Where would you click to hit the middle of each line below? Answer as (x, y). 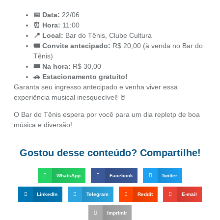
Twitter (170, 175)
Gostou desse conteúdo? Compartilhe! (110, 152)
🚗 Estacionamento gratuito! (81, 76)
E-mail (189, 194)
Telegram (98, 194)
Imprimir (117, 213)
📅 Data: (47, 14)
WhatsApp (68, 175)
